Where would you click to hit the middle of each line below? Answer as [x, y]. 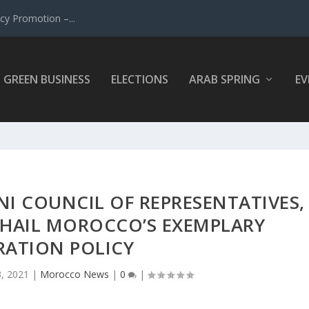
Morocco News [74, 274]
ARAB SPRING [224, 79]
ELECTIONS [139, 79]
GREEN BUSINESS [47, 79]
